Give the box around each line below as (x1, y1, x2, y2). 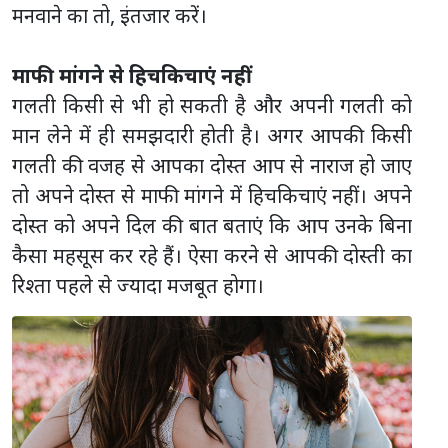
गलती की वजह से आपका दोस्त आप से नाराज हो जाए (12, 152, 412, 180)
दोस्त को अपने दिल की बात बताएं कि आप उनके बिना (12, 212, 412, 240)
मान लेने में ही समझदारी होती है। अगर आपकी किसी (12, 122, 412, 150)
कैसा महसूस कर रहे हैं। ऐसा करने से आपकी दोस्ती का (12, 242, 412, 270)
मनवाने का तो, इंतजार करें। (12, 2, 207, 30)
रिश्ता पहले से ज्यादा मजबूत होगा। (12, 272, 264, 300)
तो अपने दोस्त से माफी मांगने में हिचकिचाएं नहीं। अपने (12, 182, 412, 210)
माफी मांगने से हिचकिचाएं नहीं (12, 62, 252, 90)
